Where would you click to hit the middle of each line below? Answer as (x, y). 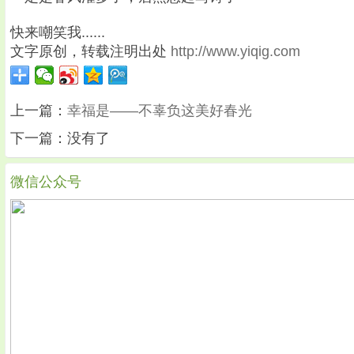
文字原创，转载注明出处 (90, 51)
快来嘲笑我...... (58, 32)
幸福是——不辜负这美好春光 (160, 110)
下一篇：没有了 (60, 138)
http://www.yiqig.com (235, 51)
